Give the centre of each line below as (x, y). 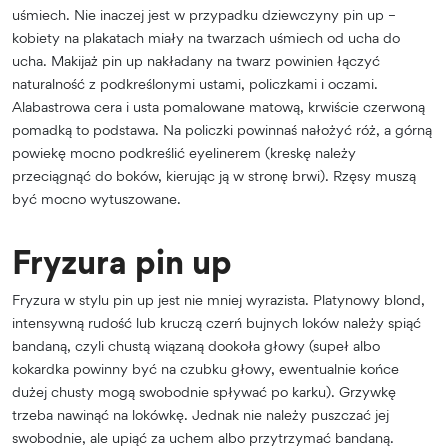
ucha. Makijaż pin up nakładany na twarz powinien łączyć (196, 60)
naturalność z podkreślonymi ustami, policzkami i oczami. (195, 83)
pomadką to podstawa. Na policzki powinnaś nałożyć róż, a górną (222, 129)
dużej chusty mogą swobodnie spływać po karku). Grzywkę (204, 391)
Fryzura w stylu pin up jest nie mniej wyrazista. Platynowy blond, (218, 299)
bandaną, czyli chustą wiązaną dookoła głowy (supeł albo (196, 345)
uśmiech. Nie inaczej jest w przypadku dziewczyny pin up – (204, 14)
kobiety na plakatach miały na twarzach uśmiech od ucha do (206, 37)
